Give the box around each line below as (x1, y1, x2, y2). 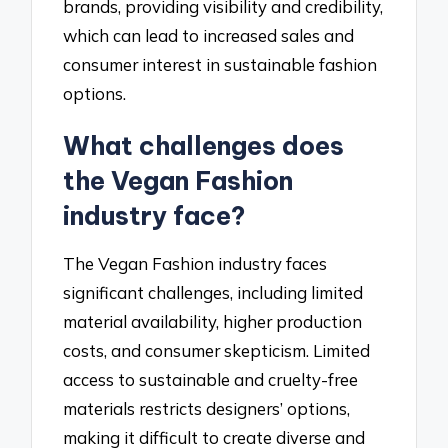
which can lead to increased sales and (63, 24, 355, 46)
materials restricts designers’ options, (63, 398, 351, 420)
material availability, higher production (63, 311, 363, 333)
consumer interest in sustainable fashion (63, 53, 378, 75)
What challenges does (63, 129, 345, 162)
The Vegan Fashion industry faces (63, 253, 328, 275)
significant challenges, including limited (63, 282, 364, 304)
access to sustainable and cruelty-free (63, 369, 359, 391)
